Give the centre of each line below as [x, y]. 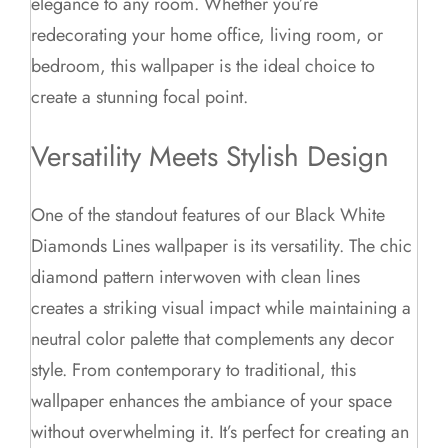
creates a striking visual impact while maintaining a [221, 307]
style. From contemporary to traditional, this [194, 369]
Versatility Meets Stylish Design [210, 156]
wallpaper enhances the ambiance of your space [212, 400]
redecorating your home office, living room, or [207, 35]
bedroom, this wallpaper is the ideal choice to [203, 66]
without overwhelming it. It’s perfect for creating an [220, 431]
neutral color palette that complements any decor [213, 338]
